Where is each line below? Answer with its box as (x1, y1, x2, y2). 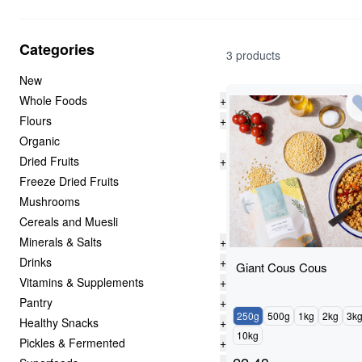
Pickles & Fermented (19, 335, 125, 351)
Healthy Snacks (19, 314, 99, 330)
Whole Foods (19, 92, 87, 108)
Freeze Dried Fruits (19, 173, 119, 189)
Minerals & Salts (19, 234, 102, 250)
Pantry (19, 294, 53, 310)
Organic (19, 133, 60, 149)
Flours (19, 112, 52, 128)
